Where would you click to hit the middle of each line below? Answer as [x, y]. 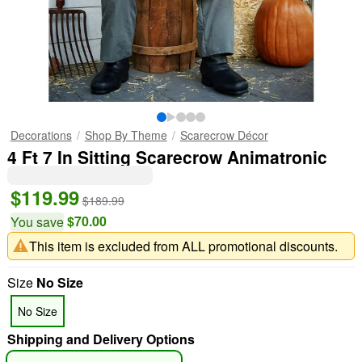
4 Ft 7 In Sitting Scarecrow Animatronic [167, 157]
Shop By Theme [126, 135]
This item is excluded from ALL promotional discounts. [183, 246]
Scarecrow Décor [224, 135]
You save [37, 222]
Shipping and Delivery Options [101, 339]
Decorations [41, 135]
